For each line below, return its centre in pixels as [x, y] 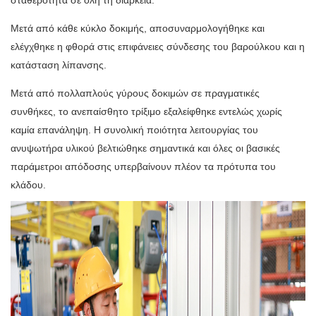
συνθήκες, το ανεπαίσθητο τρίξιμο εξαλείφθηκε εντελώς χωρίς [146, 112]
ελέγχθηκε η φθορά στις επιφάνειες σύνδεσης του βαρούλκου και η [158, 47]
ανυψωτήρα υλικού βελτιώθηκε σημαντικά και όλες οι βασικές [145, 148]
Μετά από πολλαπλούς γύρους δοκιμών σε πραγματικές [135, 93]
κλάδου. [28, 185]
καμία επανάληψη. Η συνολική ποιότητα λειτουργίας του [134, 130]
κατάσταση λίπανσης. [59, 65]
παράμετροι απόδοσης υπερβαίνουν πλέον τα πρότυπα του [143, 167]
